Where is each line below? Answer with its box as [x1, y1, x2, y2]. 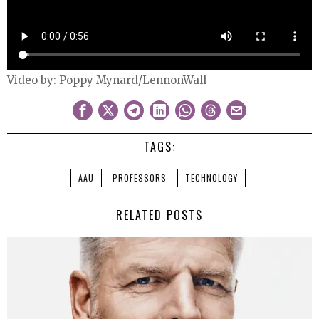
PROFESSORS [113, 171, 167, 184]
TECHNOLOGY [185, 171, 238, 184]
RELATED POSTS [116, 206, 203, 224]
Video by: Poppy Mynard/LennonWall [7, 73, 206, 87]
